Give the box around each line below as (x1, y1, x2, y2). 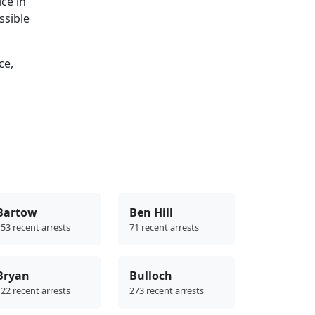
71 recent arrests (129, 220, 199, 233)
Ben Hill (129, 204, 173, 220)
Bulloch (129, 267, 172, 283)
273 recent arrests (129, 283, 204, 297)
